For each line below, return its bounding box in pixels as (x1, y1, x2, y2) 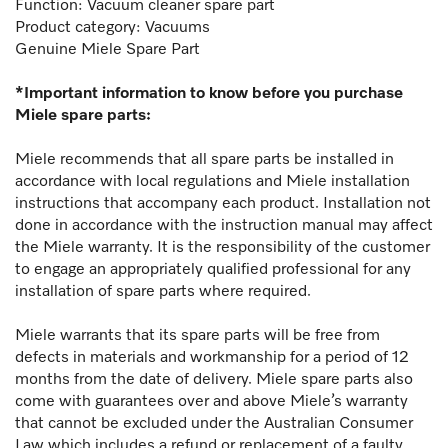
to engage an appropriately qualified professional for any (15, 261, 411, 278)
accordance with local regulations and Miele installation (15, 173, 410, 190)
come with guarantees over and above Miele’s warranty (15, 393, 408, 410)
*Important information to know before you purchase (15, 85, 403, 102)
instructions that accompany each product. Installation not (15, 195, 431, 212)
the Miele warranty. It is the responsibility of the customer (15, 239, 430, 256)
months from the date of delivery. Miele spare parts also (15, 371, 413, 388)
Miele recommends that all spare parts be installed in (15, 151, 394, 168)
